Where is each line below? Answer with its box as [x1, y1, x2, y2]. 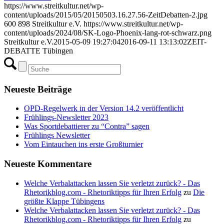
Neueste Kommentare [4, 158, 91, 169]
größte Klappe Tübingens [24, 196, 104, 205]
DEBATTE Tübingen [4, 46, 73, 55]
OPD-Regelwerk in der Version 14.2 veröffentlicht [24, 104, 183, 113]
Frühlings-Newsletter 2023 [24, 113, 108, 122]
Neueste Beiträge [4, 83, 71, 94]
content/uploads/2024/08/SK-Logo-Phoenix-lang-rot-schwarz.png [4, 28, 211, 37]
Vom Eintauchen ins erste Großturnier [24, 140, 143, 149]
